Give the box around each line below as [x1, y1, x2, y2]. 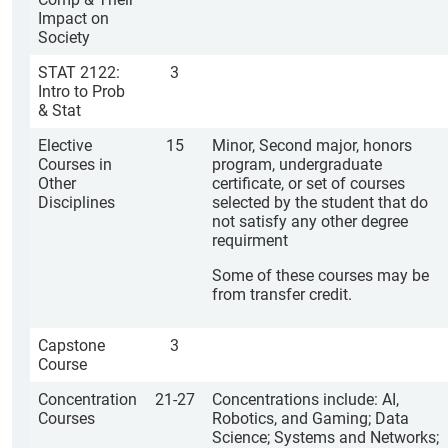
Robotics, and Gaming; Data [212, 409, 409, 428]
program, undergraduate [212, 155, 382, 174]
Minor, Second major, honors [212, 136, 412, 155]
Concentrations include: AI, [212, 390, 399, 409]
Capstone [38, 336, 105, 355]
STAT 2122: [38, 63, 120, 82]
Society [38, 28, 90, 47]
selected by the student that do [212, 193, 428, 212]
